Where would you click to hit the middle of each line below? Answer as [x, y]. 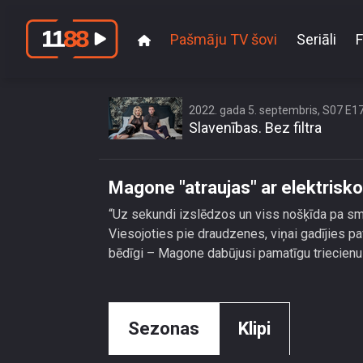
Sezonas [164, 329]
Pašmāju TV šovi [224, 39]
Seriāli [316, 39]
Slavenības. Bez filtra [255, 128]
